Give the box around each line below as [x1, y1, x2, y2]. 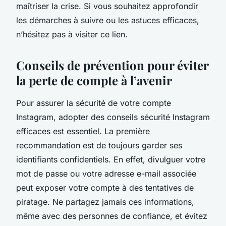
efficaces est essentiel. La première [16, 126, 150, 136]
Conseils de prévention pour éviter [16, 56, 208, 73]
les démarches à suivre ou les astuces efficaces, [16, 15, 199, 25]
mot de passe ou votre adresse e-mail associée [16, 168, 196, 179]
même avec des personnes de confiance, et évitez [16, 210, 207, 221]
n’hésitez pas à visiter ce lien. [16, 29, 128, 39]
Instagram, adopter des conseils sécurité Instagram [16, 111, 210, 122]
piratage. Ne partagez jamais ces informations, [16, 196, 194, 207]
